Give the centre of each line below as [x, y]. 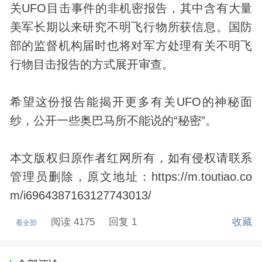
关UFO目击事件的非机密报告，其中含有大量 [131, 8]
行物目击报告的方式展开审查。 [92, 65]
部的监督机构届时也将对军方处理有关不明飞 [131, 46]
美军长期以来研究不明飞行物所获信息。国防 [131, 27]
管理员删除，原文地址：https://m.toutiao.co [131, 177]
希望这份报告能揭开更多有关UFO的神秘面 [131, 102]
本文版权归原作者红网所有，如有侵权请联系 [131, 158]
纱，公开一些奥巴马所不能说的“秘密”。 [113, 121]
